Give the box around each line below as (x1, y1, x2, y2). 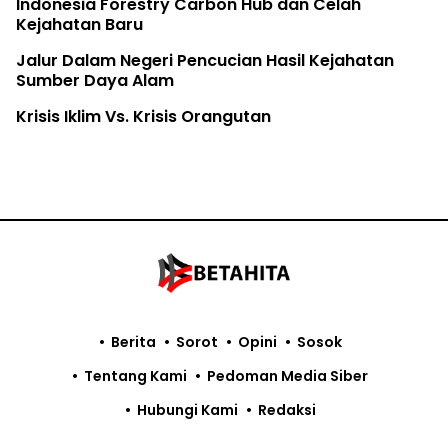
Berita (110, 332, 156, 353)
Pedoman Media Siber (207, 366, 368, 387)
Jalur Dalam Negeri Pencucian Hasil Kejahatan (16, 49, 394, 73)
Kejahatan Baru (16, 13, 143, 37)
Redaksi (257, 400, 316, 421)
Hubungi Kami (136, 400, 238, 421)
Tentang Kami (84, 366, 187, 387)
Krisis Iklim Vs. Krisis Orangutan (16, 105, 271, 129)
